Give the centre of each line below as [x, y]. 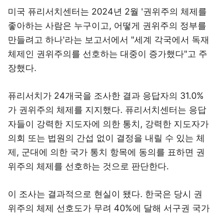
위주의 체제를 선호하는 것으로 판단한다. [88, 166]
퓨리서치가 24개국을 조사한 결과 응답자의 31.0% [106, 96]
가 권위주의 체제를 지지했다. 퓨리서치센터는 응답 [107, 110]
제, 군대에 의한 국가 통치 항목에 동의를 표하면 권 [106, 152]
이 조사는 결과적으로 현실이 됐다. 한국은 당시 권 [105, 194]
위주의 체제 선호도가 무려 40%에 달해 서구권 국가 [109, 208]
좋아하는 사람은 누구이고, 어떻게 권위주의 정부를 [107, 26]
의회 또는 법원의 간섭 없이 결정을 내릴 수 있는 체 [106, 138]
